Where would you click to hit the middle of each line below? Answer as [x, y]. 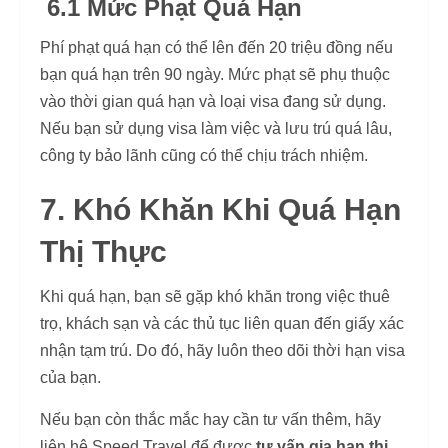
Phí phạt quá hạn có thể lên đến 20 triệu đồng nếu [216, 47]
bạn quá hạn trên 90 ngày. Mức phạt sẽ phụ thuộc [215, 74]
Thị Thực [103, 251]
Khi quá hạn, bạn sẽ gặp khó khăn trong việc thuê [215, 296]
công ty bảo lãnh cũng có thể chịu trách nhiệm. [204, 155]
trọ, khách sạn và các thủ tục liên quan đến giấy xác [222, 323]
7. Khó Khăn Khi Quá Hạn [220, 209]
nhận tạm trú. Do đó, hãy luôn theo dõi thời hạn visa [222, 350]
